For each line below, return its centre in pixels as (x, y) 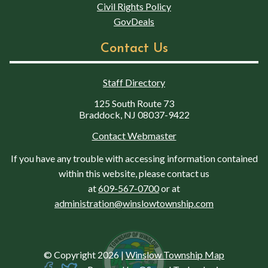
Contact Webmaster (134, 136)
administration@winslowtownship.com (134, 203)
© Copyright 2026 (82, 255)
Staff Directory (134, 83)
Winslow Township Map (175, 255)
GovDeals (134, 22)
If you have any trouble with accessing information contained (134, 159)
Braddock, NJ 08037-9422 (134, 115)
